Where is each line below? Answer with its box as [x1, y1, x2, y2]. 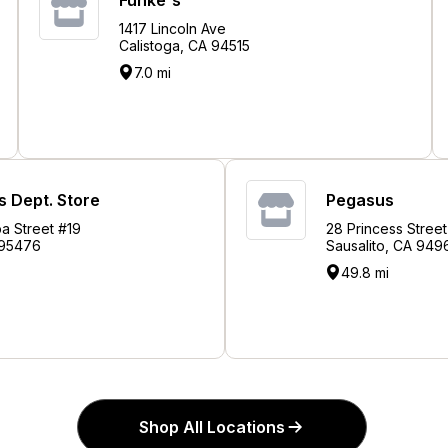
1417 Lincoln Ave [119, 19, 226, 37]
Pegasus [326, 189, 394, 210]
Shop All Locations [138, 416, 285, 437]
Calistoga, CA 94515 [119, 36, 250, 54]
